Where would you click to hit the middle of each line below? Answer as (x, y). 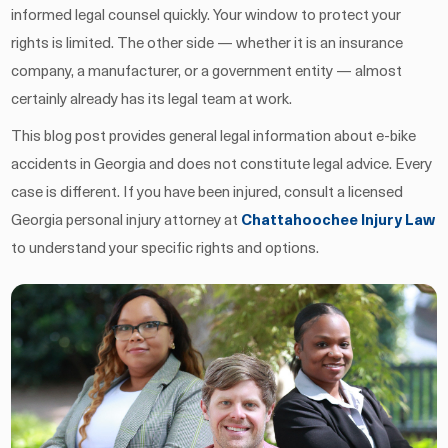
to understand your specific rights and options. (165, 249)
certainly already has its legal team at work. (152, 100)
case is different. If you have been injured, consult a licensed (207, 193)
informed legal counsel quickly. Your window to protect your (206, 16)
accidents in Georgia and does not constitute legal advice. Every (222, 165)
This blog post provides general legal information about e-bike (214, 137)
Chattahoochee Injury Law (338, 221)
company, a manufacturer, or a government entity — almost (207, 72)
